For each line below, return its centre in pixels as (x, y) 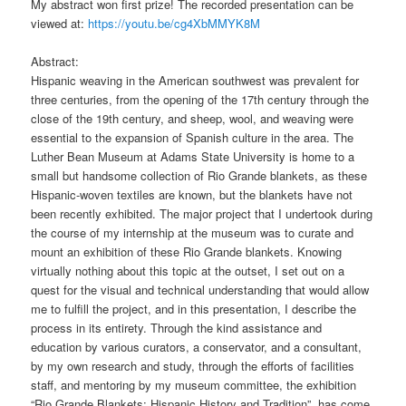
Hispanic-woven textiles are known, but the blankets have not (192, 194)
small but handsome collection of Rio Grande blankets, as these (199, 175)
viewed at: (60, 23)
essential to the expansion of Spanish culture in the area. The (193, 137)
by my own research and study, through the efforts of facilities (193, 365)
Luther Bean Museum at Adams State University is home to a (193, 156)
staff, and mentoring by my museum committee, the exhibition (194, 384)
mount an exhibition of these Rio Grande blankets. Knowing (187, 251)
